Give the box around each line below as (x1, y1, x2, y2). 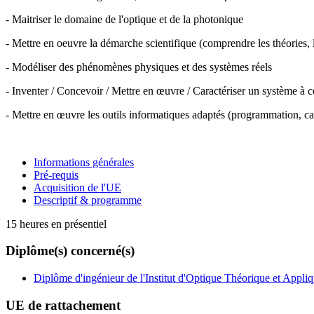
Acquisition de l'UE (34, 181, 121, 193)
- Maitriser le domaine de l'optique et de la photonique (6, 13, 243, 25)
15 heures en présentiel (6, 217, 107, 230)
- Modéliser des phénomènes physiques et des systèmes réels (6, 60, 272, 73)
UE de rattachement (6, 297, 121, 313)
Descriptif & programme (34, 193, 142, 206)
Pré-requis (34, 168, 78, 181)
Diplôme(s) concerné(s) (6, 243, 135, 259)
